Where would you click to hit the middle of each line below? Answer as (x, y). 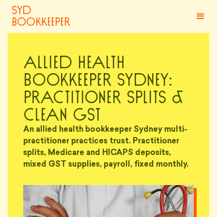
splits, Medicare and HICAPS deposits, (97, 153)
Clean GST (62, 115)
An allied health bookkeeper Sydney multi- (105, 130)
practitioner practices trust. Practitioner (101, 141)
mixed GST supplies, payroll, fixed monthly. (106, 165)
